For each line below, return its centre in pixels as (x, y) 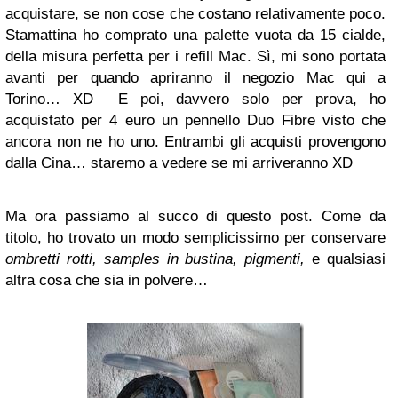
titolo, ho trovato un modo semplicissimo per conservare (195, 238)
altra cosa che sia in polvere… (107, 280)
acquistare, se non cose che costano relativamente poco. (195, 14)
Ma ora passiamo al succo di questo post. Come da (195, 216)
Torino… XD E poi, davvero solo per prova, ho (195, 99)
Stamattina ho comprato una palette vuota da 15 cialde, (195, 35)
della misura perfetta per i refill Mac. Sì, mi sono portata (195, 56)
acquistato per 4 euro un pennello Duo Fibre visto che (195, 120)
